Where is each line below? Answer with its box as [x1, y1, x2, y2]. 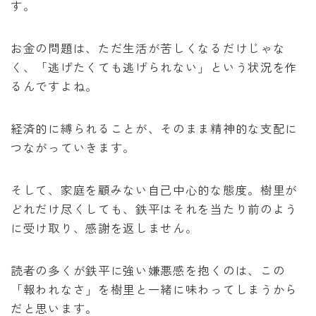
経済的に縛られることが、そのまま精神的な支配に [11, 119, 298, 137]
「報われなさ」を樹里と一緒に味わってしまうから [11, 280, 298, 298]
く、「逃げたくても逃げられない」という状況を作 [11, 58, 298, 75]
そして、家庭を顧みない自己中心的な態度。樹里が [11, 181, 298, 198]
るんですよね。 [11, 77, 98, 95]
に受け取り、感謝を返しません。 [11, 219, 198, 236]
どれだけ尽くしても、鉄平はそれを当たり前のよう [11, 200, 298, 217]
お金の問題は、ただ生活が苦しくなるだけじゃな [11, 39, 286, 56]
